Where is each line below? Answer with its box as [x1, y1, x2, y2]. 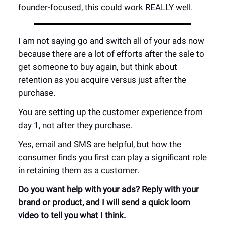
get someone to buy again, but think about [18, 62, 177, 72]
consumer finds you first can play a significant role [18, 152, 207, 162]
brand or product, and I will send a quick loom [18, 197, 190, 207]
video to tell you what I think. [18, 210, 126, 220]
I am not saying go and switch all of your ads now [18, 36, 204, 46]
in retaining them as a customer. [18, 165, 139, 175]
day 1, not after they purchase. [18, 120, 132, 130]
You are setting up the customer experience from [18, 107, 203, 117]
